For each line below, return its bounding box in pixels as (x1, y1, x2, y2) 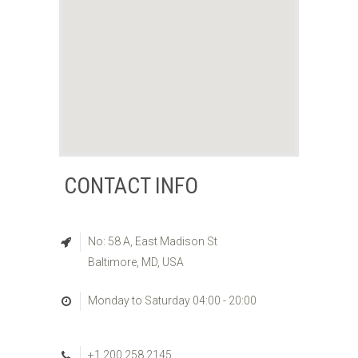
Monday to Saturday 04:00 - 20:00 (88, 294, 257, 307)
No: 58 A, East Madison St (88, 235, 217, 248)
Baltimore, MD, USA (88, 256, 184, 268)
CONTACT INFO (59, 173, 203, 199)
